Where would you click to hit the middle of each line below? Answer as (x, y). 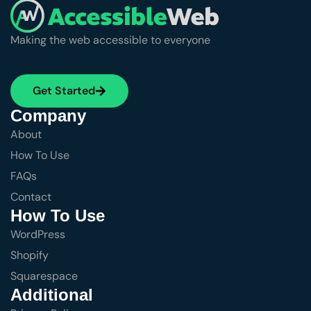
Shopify (30, 255)
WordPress (38, 234)
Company (48, 115)
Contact (31, 196)
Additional (52, 294)
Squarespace (44, 276)
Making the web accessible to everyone (110, 40)
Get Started (64, 90)
